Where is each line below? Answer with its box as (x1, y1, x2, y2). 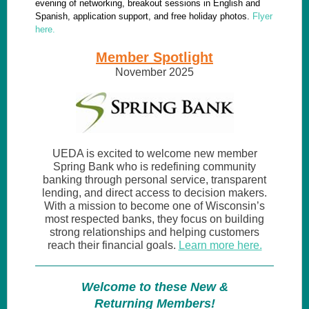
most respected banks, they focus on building (45, 213, 264, 225)
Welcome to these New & (81, 280, 228, 294)
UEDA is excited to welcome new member (52, 148, 257, 159)
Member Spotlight (96, 50, 213, 65)
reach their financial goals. (47, 239, 179, 251)
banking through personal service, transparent (43, 174, 266, 186)
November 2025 (115, 66, 194, 78)
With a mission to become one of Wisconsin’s (44, 200, 265, 212)
